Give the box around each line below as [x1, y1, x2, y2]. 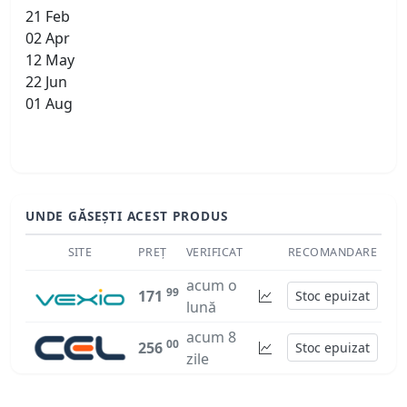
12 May [25, 50, 74, 71]
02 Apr [25, 28, 70, 49]
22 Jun [25, 72, 67, 93]
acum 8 [186, 326, 236, 347]
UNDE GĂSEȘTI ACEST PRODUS [25, 207, 228, 225]
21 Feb [25, 6, 70, 27]
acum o [186, 274, 237, 295]
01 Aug [25, 94, 73, 114]
